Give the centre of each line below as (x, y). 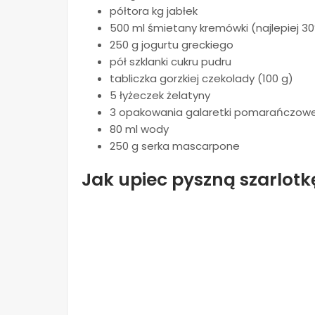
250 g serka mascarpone (175, 146)
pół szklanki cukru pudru (171, 62)
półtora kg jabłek (154, 11)
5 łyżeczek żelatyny (160, 96)
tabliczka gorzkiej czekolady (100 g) (201, 79)
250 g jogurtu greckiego (172, 45)
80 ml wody (139, 129)
